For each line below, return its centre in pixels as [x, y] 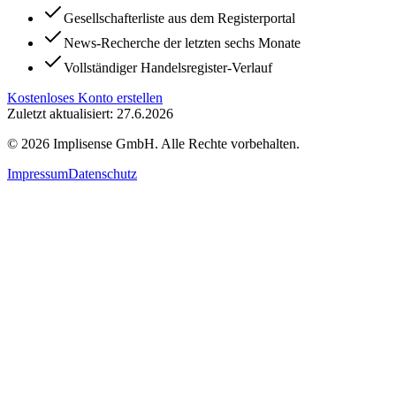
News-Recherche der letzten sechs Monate [182, 43]
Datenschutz [103, 174]
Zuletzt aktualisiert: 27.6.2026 [90, 114]
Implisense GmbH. [105, 144]
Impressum [38, 174]
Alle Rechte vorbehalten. [230, 144]
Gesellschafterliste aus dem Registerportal [179, 19]
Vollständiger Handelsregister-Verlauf [168, 68]
